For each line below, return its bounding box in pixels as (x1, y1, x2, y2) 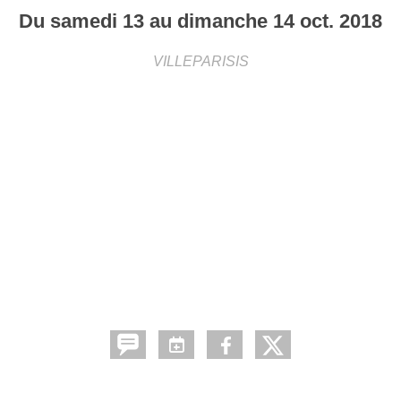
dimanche (177, 9, 273, 32)
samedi (50, 9, 123, 32)
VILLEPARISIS (152, 53, 249, 69)
